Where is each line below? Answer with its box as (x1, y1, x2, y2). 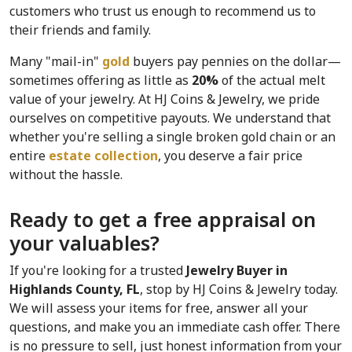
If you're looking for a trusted (9, 262, 186, 280)
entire (9, 147, 49, 165)
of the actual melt (218, 71, 325, 90)
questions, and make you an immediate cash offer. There (9, 318, 340, 336)
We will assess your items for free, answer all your (9, 299, 308, 317)
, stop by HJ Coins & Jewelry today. (140, 280, 338, 299)
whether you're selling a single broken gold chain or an (9, 128, 335, 146)
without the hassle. (9, 166, 123, 184)
